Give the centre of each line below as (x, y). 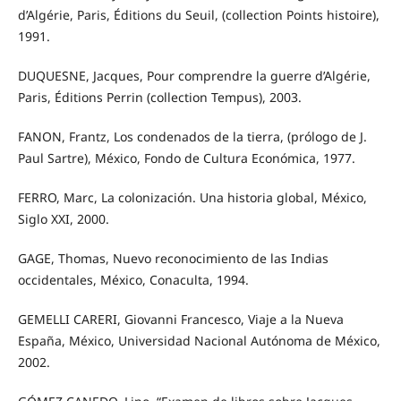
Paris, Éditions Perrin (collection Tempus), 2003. (159, 98)
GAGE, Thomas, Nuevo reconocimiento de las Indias (173, 259)
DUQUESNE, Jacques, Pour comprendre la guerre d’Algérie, (194, 76)
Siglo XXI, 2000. (63, 219)
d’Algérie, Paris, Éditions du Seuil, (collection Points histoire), (198, 15)
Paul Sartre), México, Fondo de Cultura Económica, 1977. (186, 158)
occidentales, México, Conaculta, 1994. (133, 280)
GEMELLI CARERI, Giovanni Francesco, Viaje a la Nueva (180, 320)
